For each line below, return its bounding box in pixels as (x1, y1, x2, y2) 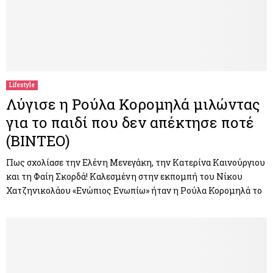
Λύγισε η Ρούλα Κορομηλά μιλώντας (6, 94, 260, 114)
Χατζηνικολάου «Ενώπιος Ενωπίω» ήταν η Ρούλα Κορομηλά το (6, 184, 262, 196)
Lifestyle (9, 80, 35, 89)
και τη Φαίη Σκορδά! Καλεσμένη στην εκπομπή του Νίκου (6, 170, 243, 182)
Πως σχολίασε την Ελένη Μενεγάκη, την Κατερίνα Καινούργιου (6, 156, 265, 168)
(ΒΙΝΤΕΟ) (6, 130, 70, 151)
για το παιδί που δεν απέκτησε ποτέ (6, 112, 254, 132)
